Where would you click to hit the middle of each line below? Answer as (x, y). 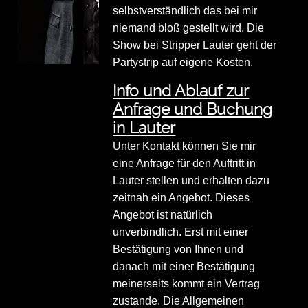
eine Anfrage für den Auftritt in (185, 164)
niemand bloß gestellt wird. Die (189, 28)
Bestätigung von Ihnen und (178, 250)
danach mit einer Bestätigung (184, 267)
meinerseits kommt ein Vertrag (187, 284)
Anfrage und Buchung (193, 110)
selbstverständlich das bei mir (185, 11)
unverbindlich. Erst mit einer (181, 232)
